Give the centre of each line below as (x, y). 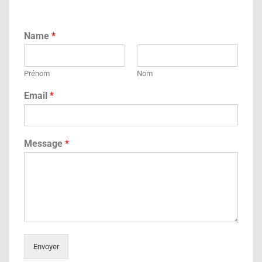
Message (44, 144)
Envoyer (46, 247)
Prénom (37, 74)
